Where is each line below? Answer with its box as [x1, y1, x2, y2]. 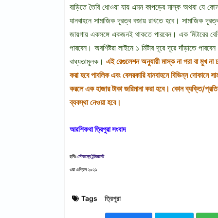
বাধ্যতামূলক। [70, 56, 104, 66]
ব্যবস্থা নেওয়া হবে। [70, 97, 121, 107]
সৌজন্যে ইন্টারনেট [77, 153, 104, 159]
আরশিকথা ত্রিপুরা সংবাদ [70, 125, 126, 134]
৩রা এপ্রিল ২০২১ [70, 166, 97, 172]
